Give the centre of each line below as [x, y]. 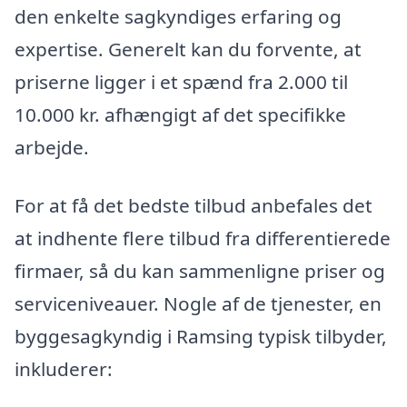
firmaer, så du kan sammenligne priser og [200, 270]
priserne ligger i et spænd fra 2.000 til [181, 81]
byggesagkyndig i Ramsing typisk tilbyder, [201, 336]
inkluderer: [64, 368]
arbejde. [52, 147]
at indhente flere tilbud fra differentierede [203, 238]
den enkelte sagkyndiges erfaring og [178, 16]
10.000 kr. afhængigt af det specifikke [180, 114]
